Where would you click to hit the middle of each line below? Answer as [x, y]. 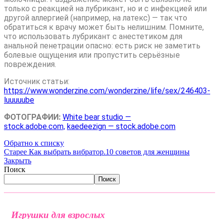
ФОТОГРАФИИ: [32, 117]
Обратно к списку [34, 143]
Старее [15, 152]
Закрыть [18, 161]
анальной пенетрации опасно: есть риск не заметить [102, 46]
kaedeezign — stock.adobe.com [121, 127]
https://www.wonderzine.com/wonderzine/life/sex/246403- [107, 91]
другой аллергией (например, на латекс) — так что [96, 18]
